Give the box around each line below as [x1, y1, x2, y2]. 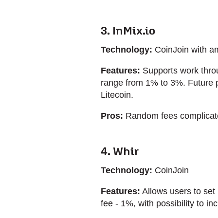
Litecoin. [101, 90, 133, 100]
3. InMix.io [101, 24, 155, 37]
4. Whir [101, 145, 139, 158]
